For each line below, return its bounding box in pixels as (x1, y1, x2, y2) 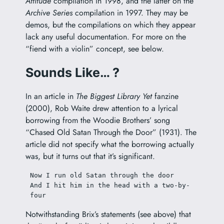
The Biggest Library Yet (75, 90, 152, 102)
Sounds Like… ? (25, 65, 119, 80)
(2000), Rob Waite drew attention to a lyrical (25, 102, 178, 114)
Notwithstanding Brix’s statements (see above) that (25, 208, 191, 220)
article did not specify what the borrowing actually (25, 138, 194, 150)
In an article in (25, 90, 76, 102)
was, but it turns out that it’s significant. (25, 150, 155, 162)
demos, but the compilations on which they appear (25, 19, 195, 31)
